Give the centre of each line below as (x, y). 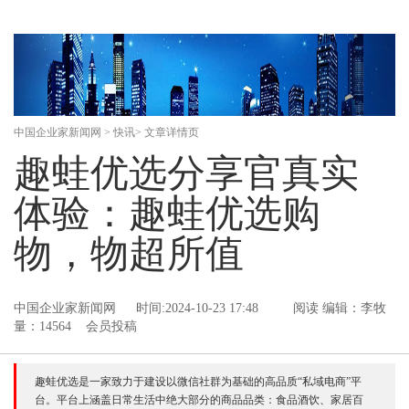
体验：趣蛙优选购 (167, 214)
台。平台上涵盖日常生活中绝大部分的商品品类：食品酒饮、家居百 (199, 400)
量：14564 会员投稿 (75, 326)
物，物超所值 (129, 254)
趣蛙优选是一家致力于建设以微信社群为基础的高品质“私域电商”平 (198, 382)
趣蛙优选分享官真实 (186, 173)
